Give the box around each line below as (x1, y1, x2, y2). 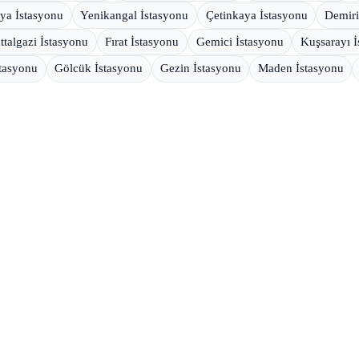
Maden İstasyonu (257, 62, 344, 75)
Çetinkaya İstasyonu (205, 8, 308, 22)
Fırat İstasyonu (105, 35, 179, 49)
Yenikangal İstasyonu (80, 8, 189, 22)
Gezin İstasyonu (159, 62, 241, 75)
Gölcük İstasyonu (54, 62, 143, 75)
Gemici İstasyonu (196, 35, 284, 49)
